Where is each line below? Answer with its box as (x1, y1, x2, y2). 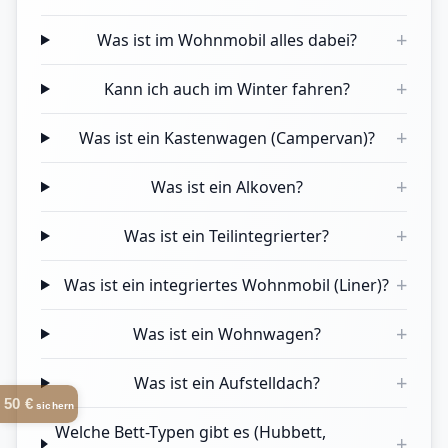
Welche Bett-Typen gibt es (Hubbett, (55, 421, 327, 443)
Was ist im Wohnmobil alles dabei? (96, 29, 357, 51)
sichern (32, 400, 75, 411)
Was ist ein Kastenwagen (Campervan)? (78, 127, 375, 149)
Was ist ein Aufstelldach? (133, 372, 320, 394)
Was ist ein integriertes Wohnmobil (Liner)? (64, 274, 390, 296)
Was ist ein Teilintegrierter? (124, 225, 330, 247)
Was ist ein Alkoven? (150, 176, 303, 198)
